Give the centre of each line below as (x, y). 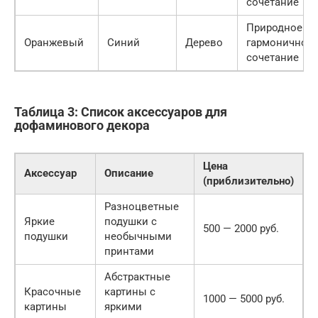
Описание (129, 174)
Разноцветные (142, 207)
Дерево (204, 43)
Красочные (53, 292)
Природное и (279, 28)
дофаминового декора (82, 126)
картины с (130, 292)
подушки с (131, 222)
